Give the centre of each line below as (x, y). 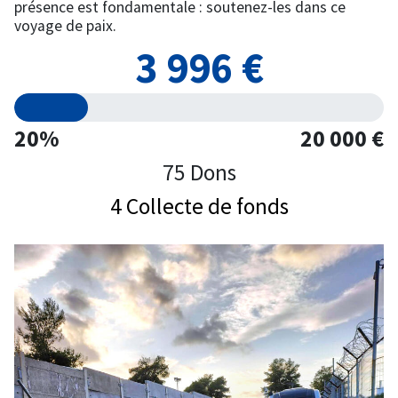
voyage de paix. (65, 26)
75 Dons (199, 172)
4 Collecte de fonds (199, 206)
